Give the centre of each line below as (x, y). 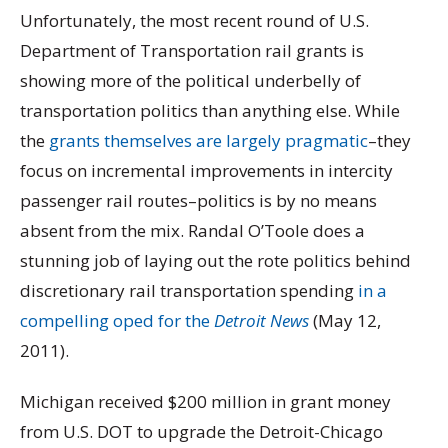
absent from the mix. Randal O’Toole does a (192, 230)
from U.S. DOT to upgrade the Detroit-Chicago (201, 432)
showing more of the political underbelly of (190, 80)
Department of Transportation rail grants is (192, 50)
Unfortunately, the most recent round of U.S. (194, 20)
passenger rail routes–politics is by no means (198, 200)
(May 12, (345, 320)
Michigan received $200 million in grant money (205, 402)
